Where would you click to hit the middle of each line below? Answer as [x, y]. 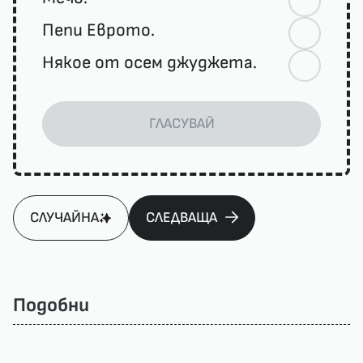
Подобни [51, 305]
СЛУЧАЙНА [64, 218]
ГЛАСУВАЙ [181, 124]
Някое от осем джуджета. [149, 63]
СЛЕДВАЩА [181, 218]
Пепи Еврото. [98, 30]
